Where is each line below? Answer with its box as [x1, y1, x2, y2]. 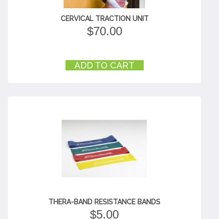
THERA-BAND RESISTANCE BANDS [48, 198, 161, 206]
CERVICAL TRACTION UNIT [60, 15, 149, 23]
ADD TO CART [74, 60, 135, 71]
